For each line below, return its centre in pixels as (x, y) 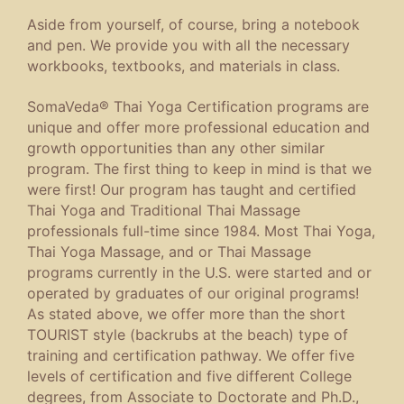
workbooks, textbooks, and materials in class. (184, 65)
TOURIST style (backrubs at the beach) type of (188, 335)
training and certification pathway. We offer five (191, 356)
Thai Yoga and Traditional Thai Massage (164, 211)
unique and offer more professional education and (198, 128)
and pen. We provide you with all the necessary (188, 45)
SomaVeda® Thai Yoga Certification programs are (198, 107)
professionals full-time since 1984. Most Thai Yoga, (201, 231)
